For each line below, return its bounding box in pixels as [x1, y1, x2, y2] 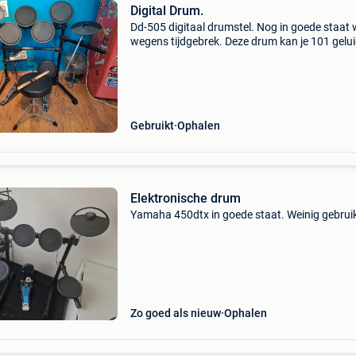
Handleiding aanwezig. [130, 64, 242, 76]
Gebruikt [130, 119, 174, 132]
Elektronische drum [130, 191, 241, 206]
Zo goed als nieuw [130, 307, 221, 319]
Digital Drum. [130, 3, 203, 18]
